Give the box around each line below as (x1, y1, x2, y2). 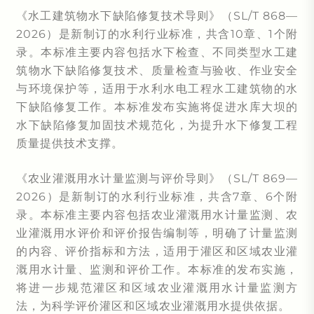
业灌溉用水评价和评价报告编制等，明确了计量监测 (16, 226, 298, 240)
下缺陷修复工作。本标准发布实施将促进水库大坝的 (16, 100, 298, 114)
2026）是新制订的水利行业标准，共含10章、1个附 (16, 27, 298, 41)
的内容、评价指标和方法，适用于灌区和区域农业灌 (16, 245, 298, 258)
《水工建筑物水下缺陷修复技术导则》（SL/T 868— (16, 9, 298, 22)
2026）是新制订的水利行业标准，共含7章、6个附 (16, 190, 298, 203)
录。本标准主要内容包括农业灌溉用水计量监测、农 (16, 208, 298, 221)
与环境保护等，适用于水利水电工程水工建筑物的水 (16, 82, 298, 95)
